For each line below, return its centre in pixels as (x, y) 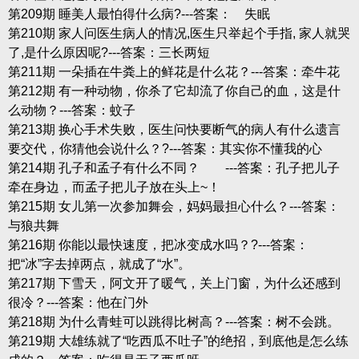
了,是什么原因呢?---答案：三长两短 (109, 52)
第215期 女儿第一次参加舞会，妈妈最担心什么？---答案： (173, 206)
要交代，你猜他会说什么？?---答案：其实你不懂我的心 (165, 148)
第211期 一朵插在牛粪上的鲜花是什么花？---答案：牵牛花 (173, 71)
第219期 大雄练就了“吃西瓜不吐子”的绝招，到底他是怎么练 (178, 341)
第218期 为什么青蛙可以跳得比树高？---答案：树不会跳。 (173, 321)
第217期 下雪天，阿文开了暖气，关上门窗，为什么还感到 (174, 283)
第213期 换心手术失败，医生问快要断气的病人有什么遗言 (174, 129)
